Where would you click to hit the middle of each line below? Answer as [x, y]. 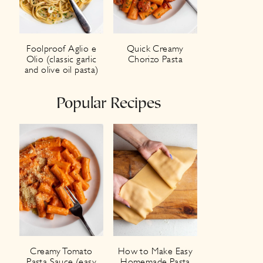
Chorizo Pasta [155, 59]
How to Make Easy [155, 251]
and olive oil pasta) [61, 70]
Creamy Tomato [61, 251]
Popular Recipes [108, 104]
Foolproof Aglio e [61, 48]
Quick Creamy [155, 48]
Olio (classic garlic [61, 59]
